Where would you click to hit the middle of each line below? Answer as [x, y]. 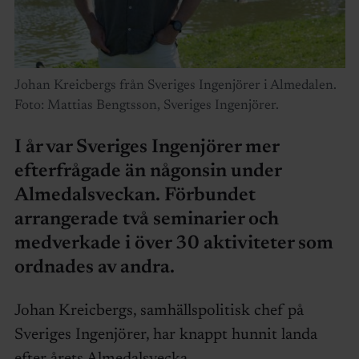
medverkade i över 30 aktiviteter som [173, 243]
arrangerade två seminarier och [146, 219]
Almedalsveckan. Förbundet [135, 195]
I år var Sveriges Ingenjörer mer [146, 147]
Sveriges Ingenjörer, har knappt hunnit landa [165, 335]
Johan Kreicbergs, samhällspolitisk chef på [159, 311]
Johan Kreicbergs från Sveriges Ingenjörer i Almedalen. [175, 86]
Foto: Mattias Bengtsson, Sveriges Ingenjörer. [146, 106]
